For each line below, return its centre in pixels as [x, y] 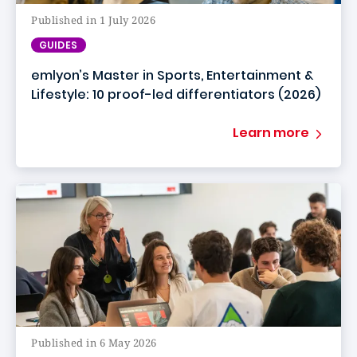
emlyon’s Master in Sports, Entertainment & [172, 75]
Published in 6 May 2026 [94, 343]
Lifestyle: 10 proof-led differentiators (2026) [176, 94]
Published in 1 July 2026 [94, 20]
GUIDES [59, 45]
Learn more [271, 133]
